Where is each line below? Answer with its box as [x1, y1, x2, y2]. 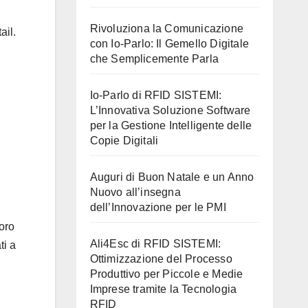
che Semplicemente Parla [89, 52, 219, 65]
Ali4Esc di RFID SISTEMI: [89, 237, 221, 250]
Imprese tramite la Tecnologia [89, 283, 237, 295]
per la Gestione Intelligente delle [89, 119, 252, 131]
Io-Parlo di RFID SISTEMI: [89, 89, 222, 101]
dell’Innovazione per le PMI [89, 201, 226, 213]
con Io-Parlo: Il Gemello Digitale [89, 37, 250, 49]
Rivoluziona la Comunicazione [89, 22, 244, 34]
